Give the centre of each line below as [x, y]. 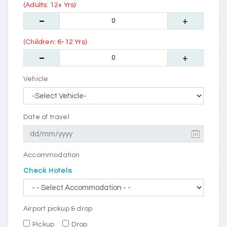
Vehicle [36, 79]
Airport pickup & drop [58, 209]
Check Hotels [48, 171]
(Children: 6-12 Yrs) [55, 42]
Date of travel [46, 117]
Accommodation [52, 155]
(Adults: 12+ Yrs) [50, 5]
